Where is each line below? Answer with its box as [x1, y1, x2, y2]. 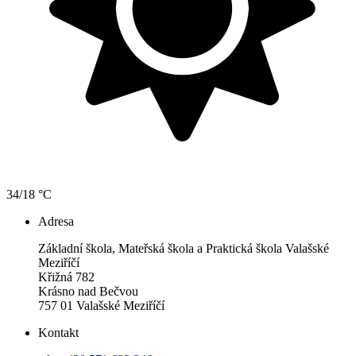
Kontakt [38, 326, 79, 340]
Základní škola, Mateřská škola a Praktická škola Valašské [38, 242, 329, 256]
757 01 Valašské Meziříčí [38, 299, 164, 313]
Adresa [38, 215, 74, 229]
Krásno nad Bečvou [38, 284, 138, 299]
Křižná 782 [38, 270, 95, 284]
